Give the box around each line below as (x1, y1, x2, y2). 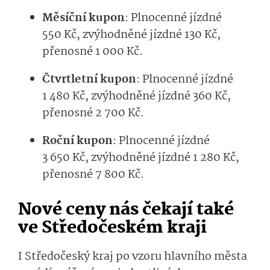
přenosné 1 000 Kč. (42, 43, 143, 61)
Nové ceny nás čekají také (18, 196, 234, 224)
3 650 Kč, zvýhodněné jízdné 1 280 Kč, (42, 149, 239, 168)
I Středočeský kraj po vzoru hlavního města (18, 248, 247, 266)
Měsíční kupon (42, 9, 125, 28)
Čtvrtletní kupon (42, 71, 136, 89)
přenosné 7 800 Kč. (42, 166, 146, 184)
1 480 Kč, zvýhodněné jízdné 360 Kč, (42, 87, 231, 106)
